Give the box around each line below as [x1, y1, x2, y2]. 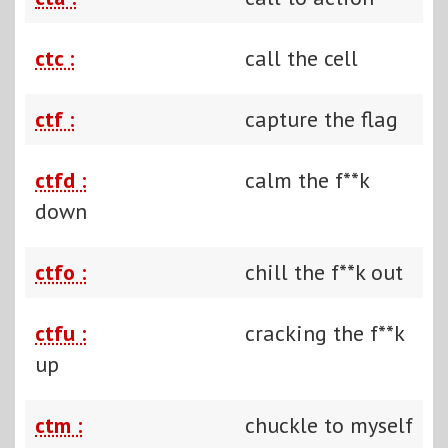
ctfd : [35, 165, 86, 194]
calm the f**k [245, 165, 369, 194]
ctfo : [35, 257, 86, 286]
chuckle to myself [245, 410, 413, 439]
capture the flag [245, 104, 398, 133]
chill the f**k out [245, 257, 403, 286]
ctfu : [35, 318, 86, 347]
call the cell [245, 43, 358, 72]
